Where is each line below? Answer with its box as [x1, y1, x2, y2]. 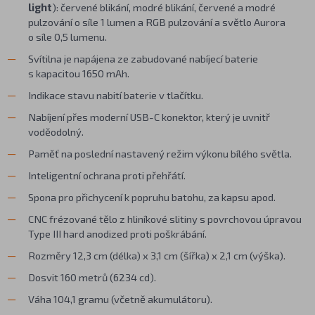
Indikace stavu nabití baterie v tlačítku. [28, 88, 203, 101]
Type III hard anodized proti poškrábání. [28, 226, 207, 240]
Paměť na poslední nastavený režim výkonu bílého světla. [28, 146, 292, 160]
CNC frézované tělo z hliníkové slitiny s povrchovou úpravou [28, 212, 302, 225]
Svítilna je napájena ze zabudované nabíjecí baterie [28, 51, 258, 65]
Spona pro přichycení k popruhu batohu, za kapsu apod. [28, 190, 276, 203]
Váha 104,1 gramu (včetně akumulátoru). [28, 292, 212, 305]
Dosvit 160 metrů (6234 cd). [28, 270, 156, 283]
